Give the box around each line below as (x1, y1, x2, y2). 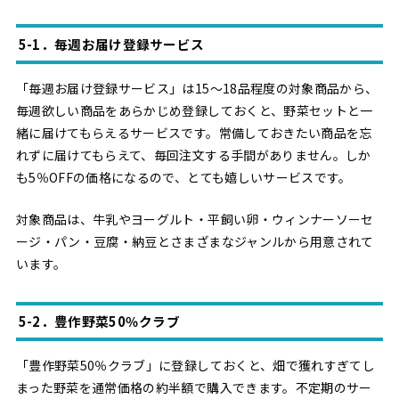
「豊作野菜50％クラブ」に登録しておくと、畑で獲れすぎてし (15, 355, 376, 374)
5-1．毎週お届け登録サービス (18, 34, 205, 53)
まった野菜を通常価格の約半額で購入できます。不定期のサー (15, 378, 372, 396)
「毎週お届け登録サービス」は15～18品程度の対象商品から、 (15, 78, 379, 97)
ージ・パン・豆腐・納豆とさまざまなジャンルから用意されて (15, 232, 374, 251)
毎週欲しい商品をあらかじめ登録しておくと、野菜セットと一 (15, 101, 373, 119)
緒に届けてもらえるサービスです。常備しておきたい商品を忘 (15, 123, 372, 142)
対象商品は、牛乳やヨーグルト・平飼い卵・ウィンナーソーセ (15, 210, 374, 229)
